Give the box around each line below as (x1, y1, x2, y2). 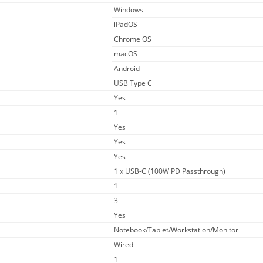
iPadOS (114, 19, 138, 29)
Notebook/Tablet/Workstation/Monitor (114, 224, 239, 235)
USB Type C (114, 77, 153, 88)
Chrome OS (114, 33, 152, 44)
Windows (114, 4, 144, 15)
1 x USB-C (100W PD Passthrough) (114, 166, 226, 176)
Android (114, 63, 140, 73)
